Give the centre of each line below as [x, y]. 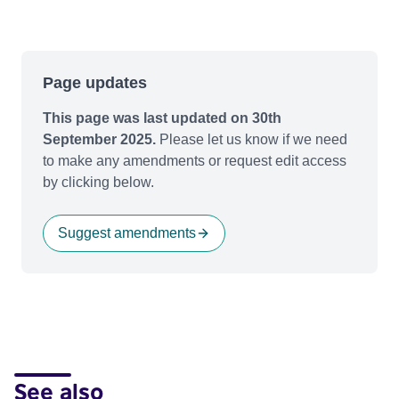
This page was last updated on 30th [162, 118]
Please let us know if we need [252, 140]
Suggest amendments [127, 233]
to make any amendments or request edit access [195, 161]
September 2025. [99, 140]
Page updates [95, 83]
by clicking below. [98, 183]
